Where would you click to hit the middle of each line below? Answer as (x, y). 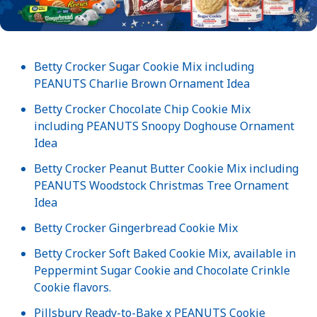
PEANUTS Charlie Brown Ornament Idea (142, 84)
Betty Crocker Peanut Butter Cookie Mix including (166, 169)
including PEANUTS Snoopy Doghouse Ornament (164, 126)
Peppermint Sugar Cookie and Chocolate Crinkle (162, 271)
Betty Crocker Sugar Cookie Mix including (144, 67)
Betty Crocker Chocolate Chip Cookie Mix (142, 109)
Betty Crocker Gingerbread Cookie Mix (136, 228)
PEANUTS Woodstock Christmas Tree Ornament (161, 186)
